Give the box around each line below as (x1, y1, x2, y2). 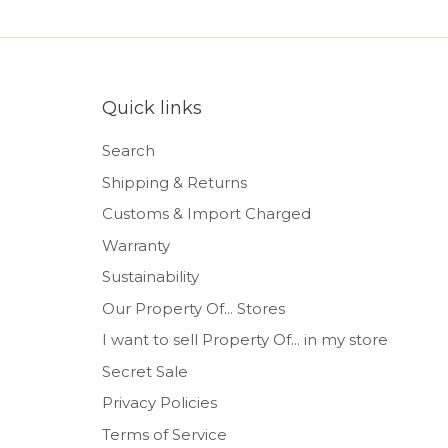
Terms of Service (102, 424, 227, 444)
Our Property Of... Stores (102, 298, 285, 318)
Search (102, 141, 155, 161)
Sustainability (102, 267, 199, 287)
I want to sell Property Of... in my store (102, 330, 388, 350)
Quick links (102, 97, 202, 120)
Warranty (102, 235, 170, 255)
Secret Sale (102, 361, 188, 381)
